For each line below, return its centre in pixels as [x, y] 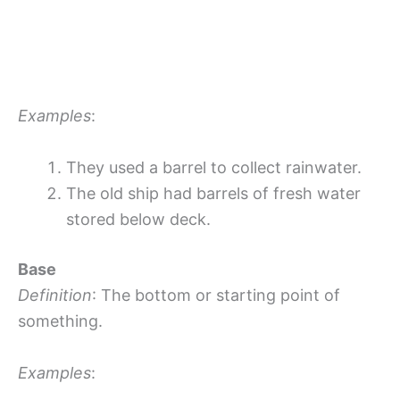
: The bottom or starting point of [216, 295]
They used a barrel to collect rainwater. [214, 167]
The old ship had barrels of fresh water [213, 193]
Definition [55, 295]
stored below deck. [138, 219]
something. [60, 321]
